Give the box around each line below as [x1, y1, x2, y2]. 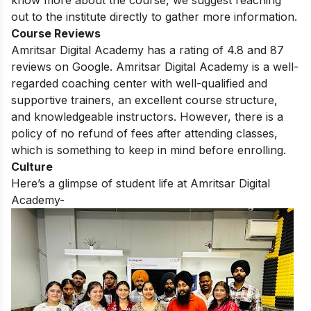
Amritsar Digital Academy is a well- [116, 59, 299, 74]
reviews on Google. [11, 59, 116, 74]
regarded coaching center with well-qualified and [11, 76, 267, 90]
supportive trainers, [11, 92, 115, 107]
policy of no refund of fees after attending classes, [11, 126, 278, 140]
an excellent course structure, [115, 92, 278, 107]
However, [176, 109, 231, 124]
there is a [231, 109, 283, 124]
